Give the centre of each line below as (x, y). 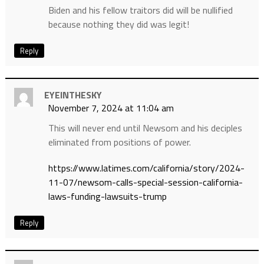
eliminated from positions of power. (119, 142)
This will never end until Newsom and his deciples (145, 128)
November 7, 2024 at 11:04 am (110, 108)
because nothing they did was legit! (118, 24)
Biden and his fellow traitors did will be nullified (140, 10)
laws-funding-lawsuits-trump (107, 197)
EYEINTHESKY (73, 95)
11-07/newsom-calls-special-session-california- (145, 182)
